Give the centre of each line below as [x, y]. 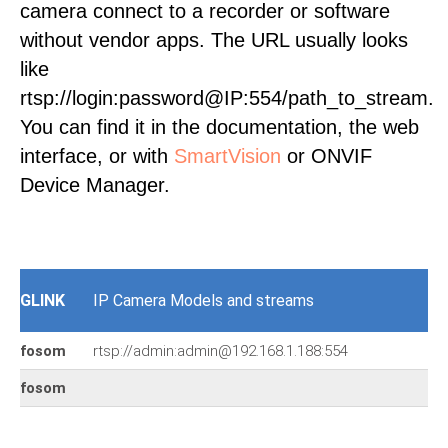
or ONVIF [326, 156]
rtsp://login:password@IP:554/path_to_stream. [227, 98]
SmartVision [227, 156]
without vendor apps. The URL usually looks [214, 40]
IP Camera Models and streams [203, 300]
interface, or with [97, 156]
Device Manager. [95, 185]
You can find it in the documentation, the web [219, 127]
